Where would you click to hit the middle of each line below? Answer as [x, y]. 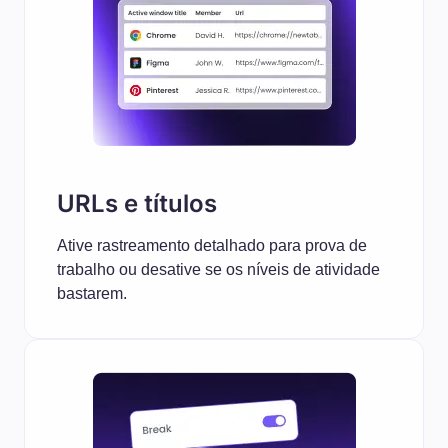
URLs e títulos [137, 203]
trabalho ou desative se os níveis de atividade [218, 269]
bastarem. [92, 293]
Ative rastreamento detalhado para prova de [212, 245]
